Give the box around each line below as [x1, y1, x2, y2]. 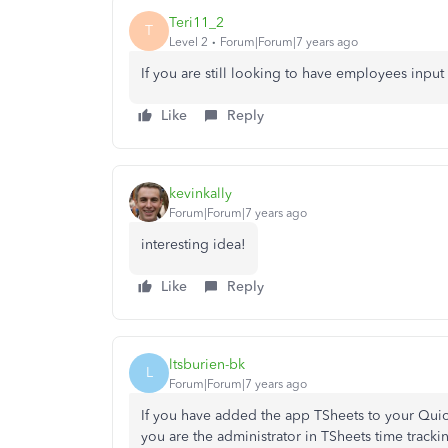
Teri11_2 [169, 13, 224, 31]
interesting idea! [141, 236, 246, 253]
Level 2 [169, 34, 208, 49]
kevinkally [169, 184, 232, 202]
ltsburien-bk [169, 355, 245, 373]
